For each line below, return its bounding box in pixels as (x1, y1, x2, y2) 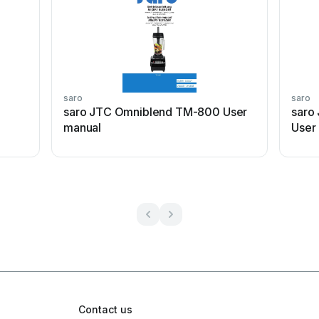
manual (63, 120, 102, 135)
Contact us (78, 303, 132, 315)
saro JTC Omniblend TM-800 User (63, 105, 248, 119)
